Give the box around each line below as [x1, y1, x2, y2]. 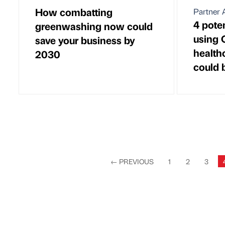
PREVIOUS [117, 156, 154, 166]
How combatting [35, 5, 113, 19]
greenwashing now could [35, 19, 153, 33]
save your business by [35, 33, 135, 47]
